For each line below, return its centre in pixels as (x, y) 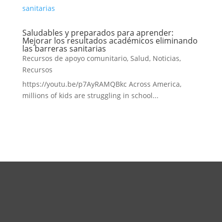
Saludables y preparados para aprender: (98, 33)
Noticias (166, 58)
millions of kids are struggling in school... (90, 95)
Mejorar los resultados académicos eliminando (110, 41)
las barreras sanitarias (64, 49)
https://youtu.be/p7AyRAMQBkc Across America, (102, 84)
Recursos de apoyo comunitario (74, 58)
